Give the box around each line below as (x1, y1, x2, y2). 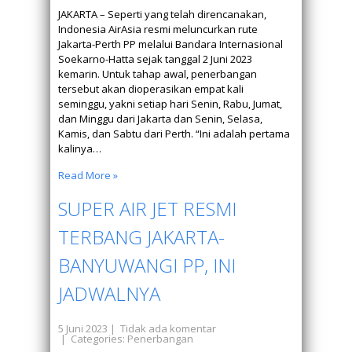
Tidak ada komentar (120, 321, 216, 335)
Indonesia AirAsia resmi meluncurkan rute (58, 22, 258, 36)
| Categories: (58, 332, 127, 346)
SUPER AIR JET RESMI (58, 196, 236, 222)
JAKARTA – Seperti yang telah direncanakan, (58, 7, 266, 21)
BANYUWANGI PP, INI (58, 252, 236, 278)
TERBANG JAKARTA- (58, 224, 225, 250)
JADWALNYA (58, 280, 160, 306)
